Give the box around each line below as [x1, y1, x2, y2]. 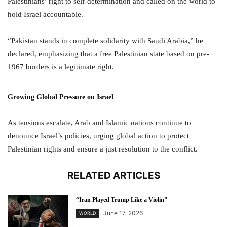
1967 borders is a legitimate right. [8, 63, 114, 71]
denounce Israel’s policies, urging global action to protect [8, 132, 189, 140]
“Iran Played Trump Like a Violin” [76, 196, 167, 203]
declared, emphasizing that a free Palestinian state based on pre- [8, 50, 209, 58]
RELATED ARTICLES [67, 170, 160, 181]
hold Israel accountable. [8, 10, 83, 18]
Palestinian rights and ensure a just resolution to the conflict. [8, 145, 198, 153]
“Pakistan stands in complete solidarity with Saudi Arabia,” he [8, 36, 203, 45]
